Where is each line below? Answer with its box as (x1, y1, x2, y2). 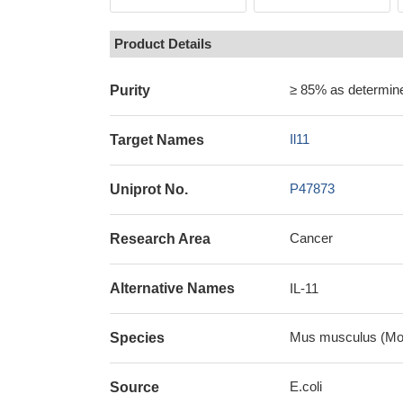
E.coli (290, 379, 322, 394)
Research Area (110, 231, 210, 246)
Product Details (114, 36, 211, 51)
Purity (110, 83, 150, 98)
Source (110, 380, 159, 395)
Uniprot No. (110, 182, 188, 197)
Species (110, 330, 165, 345)
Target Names (110, 132, 204, 148)
